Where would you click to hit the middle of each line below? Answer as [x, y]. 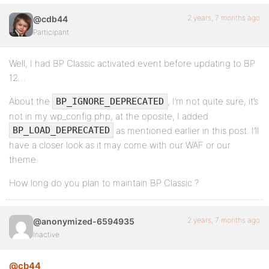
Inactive [46, 235]
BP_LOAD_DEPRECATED [61, 131]
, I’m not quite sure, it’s [213, 101]
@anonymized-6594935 [84, 222]
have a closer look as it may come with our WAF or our [120, 145]
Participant [51, 32]
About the [31, 101]
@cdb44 [50, 19]
